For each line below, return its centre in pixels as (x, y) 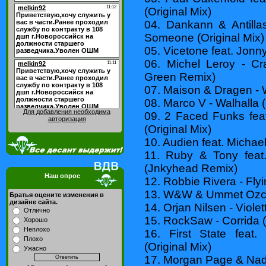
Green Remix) (180, 77)
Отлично (37, 210)
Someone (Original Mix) (204, 37)
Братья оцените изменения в (57, 195)
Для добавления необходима (67, 112)
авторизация (67, 119)
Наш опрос (62, 176)
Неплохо (37, 229)
